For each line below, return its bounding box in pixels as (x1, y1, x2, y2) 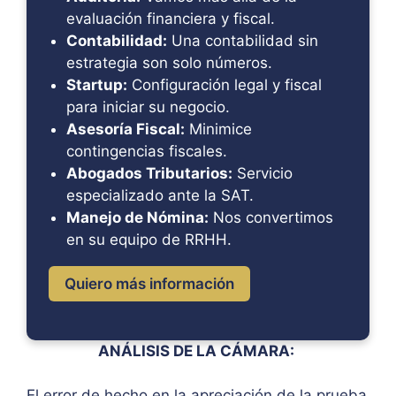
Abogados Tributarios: (66, 164, 232, 182)
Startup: (66, 75, 127, 94)
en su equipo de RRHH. (66, 230, 232, 248)
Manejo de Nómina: (66, 208, 209, 226)
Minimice (185, 119, 252, 138)
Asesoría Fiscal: (66, 119, 185, 138)
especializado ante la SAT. (66, 186, 254, 204)
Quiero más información (65, 275, 234, 293)
